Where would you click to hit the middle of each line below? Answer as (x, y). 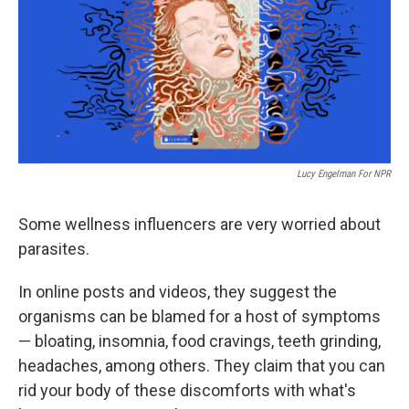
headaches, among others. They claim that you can (202, 366)
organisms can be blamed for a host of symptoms (199, 317)
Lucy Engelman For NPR (344, 174)
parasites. (54, 249)
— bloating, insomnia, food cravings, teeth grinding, (199, 341)
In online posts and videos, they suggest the (178, 292)
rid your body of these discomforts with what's (187, 391)
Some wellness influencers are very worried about (199, 225)
